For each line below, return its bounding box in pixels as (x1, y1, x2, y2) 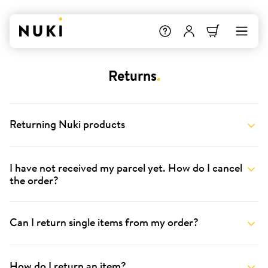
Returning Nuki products (10, 116, 125, 132)
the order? (10, 172, 59, 188)
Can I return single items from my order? (10, 214, 199, 230)
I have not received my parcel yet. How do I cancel (10, 160, 242, 175)
